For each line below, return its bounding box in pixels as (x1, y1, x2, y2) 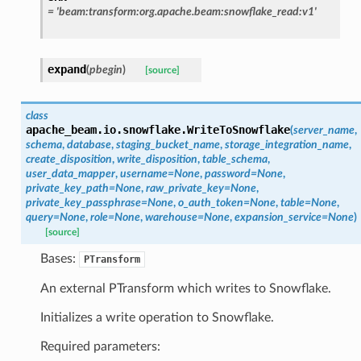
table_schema (201, 152, 268, 165)
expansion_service (234, 210, 322, 223)
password (204, 167, 251, 180)
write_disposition (116, 152, 197, 165)
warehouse (144, 210, 197, 223)
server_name (293, 123, 355, 136)
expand (47, 62, 86, 76)
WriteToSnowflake (186, 122, 290, 136)
